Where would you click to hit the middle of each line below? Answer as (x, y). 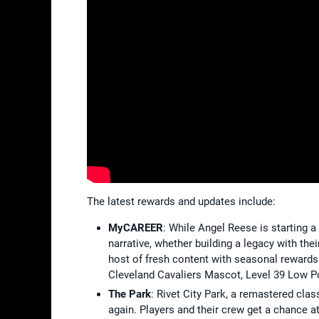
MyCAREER (136, 228)
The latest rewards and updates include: (181, 201)
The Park (130, 294)
